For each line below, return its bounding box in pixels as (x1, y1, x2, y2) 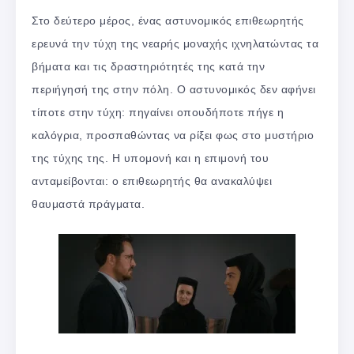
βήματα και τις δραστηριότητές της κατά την (32, 60, 265, 73)
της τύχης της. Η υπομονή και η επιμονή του (32, 152, 269, 165)
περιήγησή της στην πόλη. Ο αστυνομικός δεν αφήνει (32, 83, 316, 96)
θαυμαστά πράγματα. (32, 198, 145, 211)
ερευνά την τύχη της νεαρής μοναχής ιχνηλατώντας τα (32, 37, 318, 51)
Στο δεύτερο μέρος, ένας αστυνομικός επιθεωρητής (32, 14, 304, 28)
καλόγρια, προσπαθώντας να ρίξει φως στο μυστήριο (32, 129, 314, 142)
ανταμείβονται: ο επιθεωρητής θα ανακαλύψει (32, 175, 272, 188)
